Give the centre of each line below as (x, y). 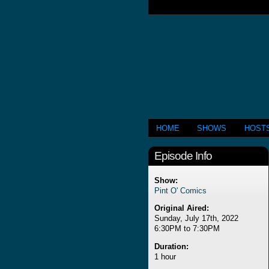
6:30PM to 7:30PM (187, 229)
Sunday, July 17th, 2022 (196, 219)
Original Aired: (182, 208)
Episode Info (183, 156)
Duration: (171, 247)
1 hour (165, 257)
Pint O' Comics (180, 190)
